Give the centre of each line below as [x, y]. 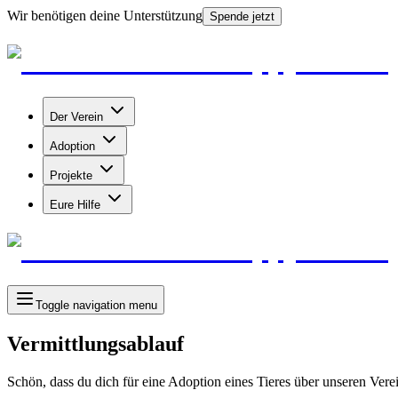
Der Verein [76, 116]
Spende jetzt [242, 16]
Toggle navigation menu [96, 305]
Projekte [71, 175]
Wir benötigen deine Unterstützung [105, 16]
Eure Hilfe [75, 204]
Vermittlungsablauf [96, 343]
